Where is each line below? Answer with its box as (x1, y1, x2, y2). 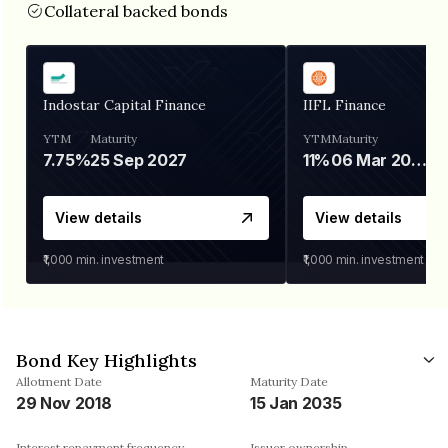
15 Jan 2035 (250, 392, 342, 413)
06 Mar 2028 (411, 149, 428, 170)
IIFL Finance (303, 95, 386, 114)
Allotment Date (16, 373, 102, 389)
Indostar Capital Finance (43, 95, 206, 114)
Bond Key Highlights (16, 348, 197, 372)
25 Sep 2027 (90, 149, 187, 170)
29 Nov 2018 (16, 392, 112, 413)
